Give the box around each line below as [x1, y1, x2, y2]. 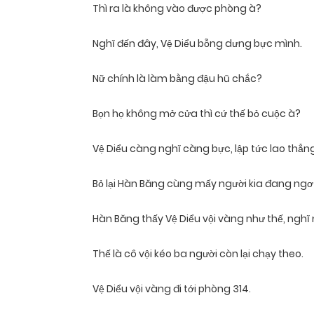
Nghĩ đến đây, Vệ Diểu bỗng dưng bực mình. [93, 36, 302, 51]
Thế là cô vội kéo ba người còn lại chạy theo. [93, 247, 303, 261]
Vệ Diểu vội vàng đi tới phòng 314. [93, 282, 251, 296]
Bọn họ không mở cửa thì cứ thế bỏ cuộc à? [93, 107, 301, 121]
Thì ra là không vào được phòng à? [93, 1, 261, 16]
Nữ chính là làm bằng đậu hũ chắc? [93, 71, 262, 86]
